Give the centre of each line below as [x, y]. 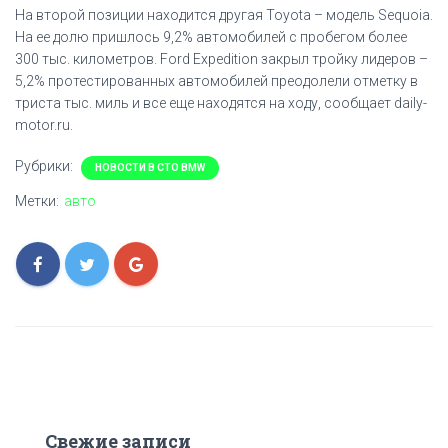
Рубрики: [45, 166]
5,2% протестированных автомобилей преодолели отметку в [216, 81]
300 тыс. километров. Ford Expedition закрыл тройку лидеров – [221, 59]
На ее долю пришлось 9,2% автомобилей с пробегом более [211, 37]
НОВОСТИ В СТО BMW [150, 167]
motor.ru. [44, 125]
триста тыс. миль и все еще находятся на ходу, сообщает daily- [221, 103]
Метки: [37, 201]
